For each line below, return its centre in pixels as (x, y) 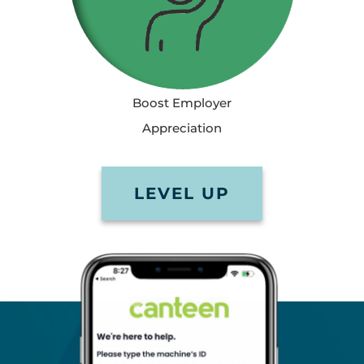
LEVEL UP (182, 193)
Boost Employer (182, 103)
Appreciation (182, 128)
